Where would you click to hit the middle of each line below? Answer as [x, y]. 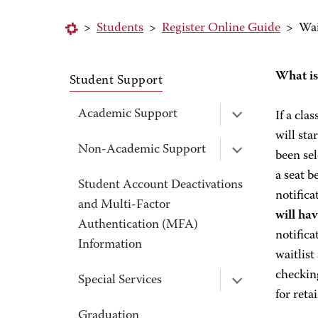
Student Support [116, 81]
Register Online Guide [221, 28]
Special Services [120, 280]
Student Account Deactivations [160, 185]
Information [110, 245]
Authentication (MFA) [138, 225]
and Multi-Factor [124, 205]
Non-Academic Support [142, 150]
